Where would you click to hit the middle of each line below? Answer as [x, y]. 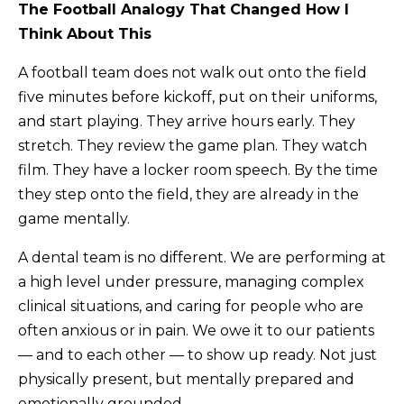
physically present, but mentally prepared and [186, 379]
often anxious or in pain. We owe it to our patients [196, 330]
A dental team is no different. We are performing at [202, 257]
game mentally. [74, 218]
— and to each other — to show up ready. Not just [197, 354]
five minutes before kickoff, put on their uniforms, [197, 96]
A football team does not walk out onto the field [193, 72]
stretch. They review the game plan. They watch [193, 145]
